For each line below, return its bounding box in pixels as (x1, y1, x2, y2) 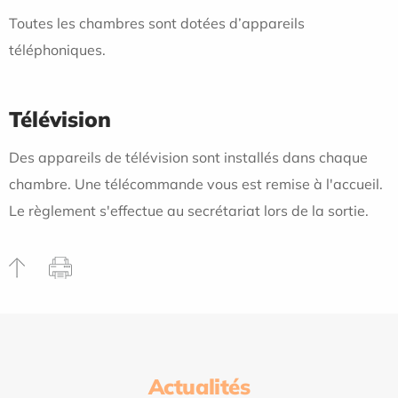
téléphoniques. (9, 41, 106, 60)
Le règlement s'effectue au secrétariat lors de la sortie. (9, 201, 369, 219)
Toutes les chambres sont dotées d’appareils (9, 14, 305, 33)
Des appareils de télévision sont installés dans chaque (9, 147, 368, 166)
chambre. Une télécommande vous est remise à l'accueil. (9, 174, 383, 193)
